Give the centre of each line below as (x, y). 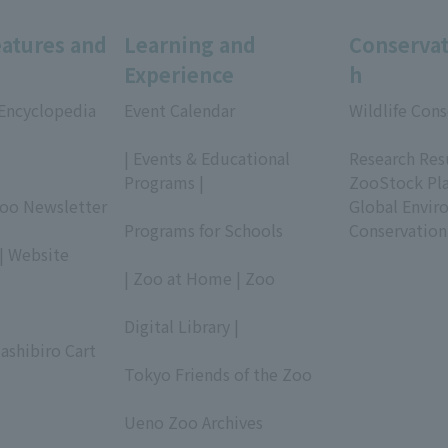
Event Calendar (179, 109)
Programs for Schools (203, 229)
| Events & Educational (207, 157)
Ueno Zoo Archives (193, 421)
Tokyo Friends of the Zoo (218, 373)
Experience (179, 74)
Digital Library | (181, 325)
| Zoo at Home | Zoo (199, 277)
